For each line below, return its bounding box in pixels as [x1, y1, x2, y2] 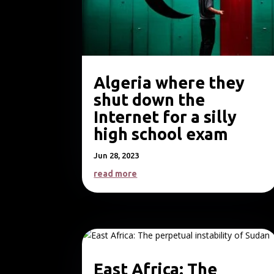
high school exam [94, 124, 229, 143]
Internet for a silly [94, 107, 237, 126]
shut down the [94, 90, 206, 109]
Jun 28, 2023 [94, 150, 139, 160]
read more [94, 168, 138, 179]
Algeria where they [94, 73, 245, 92]
